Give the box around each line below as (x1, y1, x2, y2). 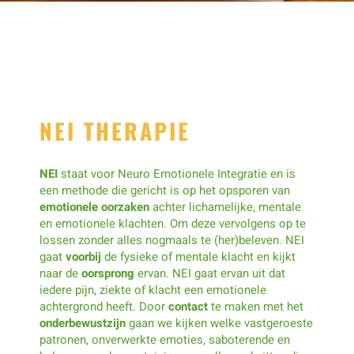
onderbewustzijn (40, 314, 126, 332)
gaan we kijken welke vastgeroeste (126, 314, 313, 332)
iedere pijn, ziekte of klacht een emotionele (40, 281, 266, 299)
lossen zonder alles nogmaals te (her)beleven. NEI (40, 231, 304, 249)
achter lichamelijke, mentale (149, 198, 301, 216)
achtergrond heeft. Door (40, 297, 168, 315)
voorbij (66, 247, 101, 265)
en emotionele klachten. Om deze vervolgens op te (40, 214, 306, 232)
